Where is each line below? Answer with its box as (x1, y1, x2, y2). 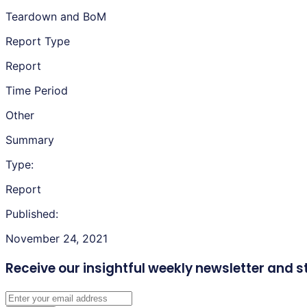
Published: (5, 206, 58, 221)
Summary (5, 132, 54, 147)
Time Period (5, 83, 68, 97)
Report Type (5, 34, 70, 48)
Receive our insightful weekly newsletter (5, 258, 265, 278)
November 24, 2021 (5, 231, 108, 245)
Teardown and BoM (5, 9, 106, 23)
